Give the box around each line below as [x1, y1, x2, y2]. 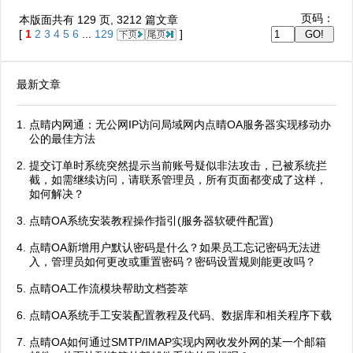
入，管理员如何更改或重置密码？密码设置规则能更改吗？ [29, 255, 316, 268]
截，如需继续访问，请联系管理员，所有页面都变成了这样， [29, 173, 327, 186]
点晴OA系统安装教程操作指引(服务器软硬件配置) [29, 214, 273, 227]
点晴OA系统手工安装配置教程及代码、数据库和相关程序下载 [29, 309, 332, 321]
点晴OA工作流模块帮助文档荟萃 [29, 282, 188, 295]
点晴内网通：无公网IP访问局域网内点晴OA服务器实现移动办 [29, 118, 331, 131]
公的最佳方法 [29, 132, 95, 145]
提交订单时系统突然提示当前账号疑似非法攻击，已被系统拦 [29, 159, 327, 172]
